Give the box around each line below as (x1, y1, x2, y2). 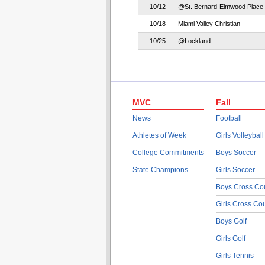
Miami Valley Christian (177, 20, 240, 27)
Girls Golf (215, 234, 245, 243)
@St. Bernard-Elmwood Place (177, 3, 263, 10)
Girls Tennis (215, 251, 254, 260)
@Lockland (177, 37, 211, 44)
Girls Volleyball (215, 131, 264, 140)
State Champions (132, 166, 188, 174)
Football (215, 114, 242, 122)
